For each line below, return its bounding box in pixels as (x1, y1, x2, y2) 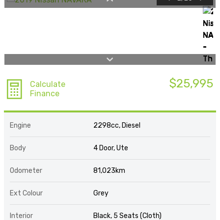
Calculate (30, 80, 65, 89)
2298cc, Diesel (93, 121, 141, 130)
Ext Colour (10, 189, 43, 198)
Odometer (10, 166, 42, 175)
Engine (10, 121, 31, 130)
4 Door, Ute (93, 144, 129, 153)
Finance (30, 89, 59, 99)
